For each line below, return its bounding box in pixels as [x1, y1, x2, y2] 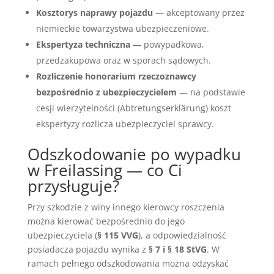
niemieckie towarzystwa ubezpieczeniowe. [35, 22, 209, 34]
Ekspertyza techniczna [35, 38, 130, 50]
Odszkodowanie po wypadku [27, 143, 241, 165]
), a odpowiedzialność [138, 229, 226, 241]
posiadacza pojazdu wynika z [27, 243, 149, 255]
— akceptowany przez [152, 6, 245, 18]
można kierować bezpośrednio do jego [27, 215, 185, 227]
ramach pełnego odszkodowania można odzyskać [27, 257, 229, 269]
